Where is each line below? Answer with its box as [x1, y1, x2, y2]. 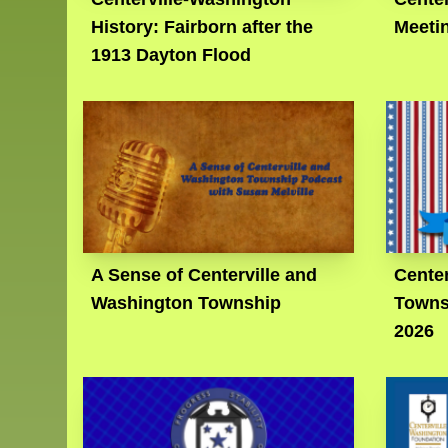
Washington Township [91, 293, 282, 314]
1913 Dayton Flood [91, 45, 252, 66]
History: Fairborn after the [91, 17, 314, 38]
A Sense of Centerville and [91, 265, 318, 286]
